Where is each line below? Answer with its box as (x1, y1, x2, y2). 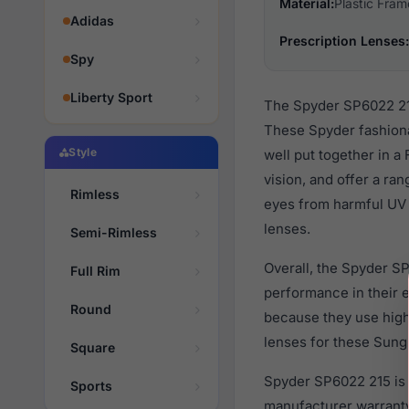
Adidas (70, 13, 114, 28)
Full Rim (70, 263, 121, 278)
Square (70, 340, 115, 355)
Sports (70, 378, 112, 393)
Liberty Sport (70, 89, 152, 105)
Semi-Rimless (70, 225, 157, 240)
